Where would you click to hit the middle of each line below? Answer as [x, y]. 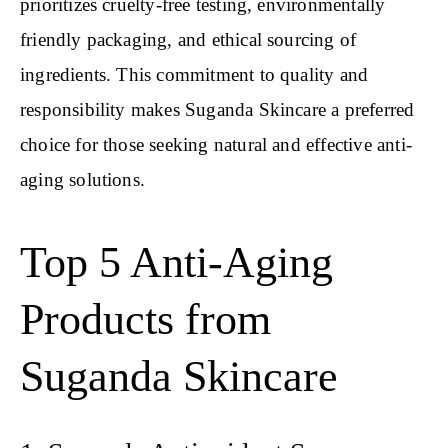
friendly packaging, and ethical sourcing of [188, 39]
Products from [145, 319]
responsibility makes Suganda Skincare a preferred [217, 109]
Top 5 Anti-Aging [176, 262]
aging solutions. [83, 179]
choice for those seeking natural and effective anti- [216, 144]
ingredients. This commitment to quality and [194, 74]
